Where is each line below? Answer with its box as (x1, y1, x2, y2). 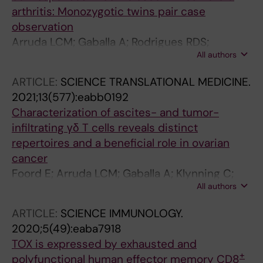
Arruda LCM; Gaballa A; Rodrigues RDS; (12, 35, 209, 49)
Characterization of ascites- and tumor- (12, 105, 219, 120)
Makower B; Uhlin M (12, 50, 110, 65)
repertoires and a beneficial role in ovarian (12, 136, 230, 150)
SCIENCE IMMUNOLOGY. (60, 206, 183, 221)
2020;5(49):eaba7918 (12, 221, 122, 236)
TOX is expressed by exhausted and (12, 237, 197, 251)
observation (12, 19, 73, 34)
